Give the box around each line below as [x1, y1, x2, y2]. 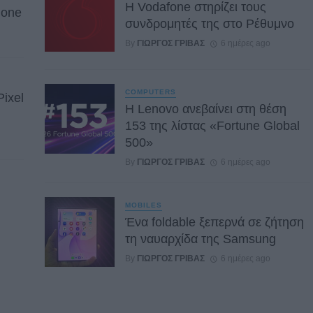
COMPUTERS [125, 87, 176, 96]
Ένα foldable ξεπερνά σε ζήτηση [125, 215, 304, 230]
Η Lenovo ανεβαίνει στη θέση [125, 101, 286, 116]
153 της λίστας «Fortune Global [125, 118, 300, 133]
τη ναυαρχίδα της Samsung [125, 232, 276, 247]
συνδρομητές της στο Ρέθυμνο [125, 16, 294, 31]
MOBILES [125, 201, 162, 209]
